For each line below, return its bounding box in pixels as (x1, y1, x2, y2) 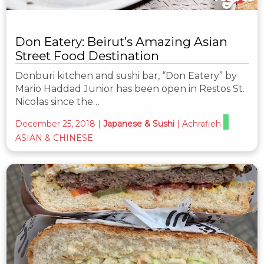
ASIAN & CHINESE (15, 132, 93, 143)
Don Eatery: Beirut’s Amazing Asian (15, 34, 227, 49)
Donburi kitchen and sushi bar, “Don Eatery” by (15, 70, 237, 81)
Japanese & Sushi (103, 118, 174, 129)
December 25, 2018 (15, 118, 95, 129)
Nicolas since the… (15, 95, 100, 107)
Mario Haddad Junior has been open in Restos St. (15, 82, 245, 94)
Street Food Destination (15, 48, 159, 63)
